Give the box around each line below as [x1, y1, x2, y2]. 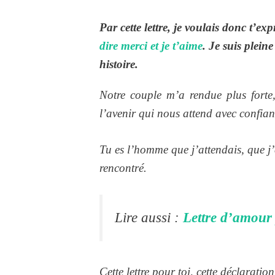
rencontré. [99, 161, 147, 174]
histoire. [99, 58, 138, 71]
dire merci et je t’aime [99, 39, 203, 53]
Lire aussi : [115, 210, 183, 226]
